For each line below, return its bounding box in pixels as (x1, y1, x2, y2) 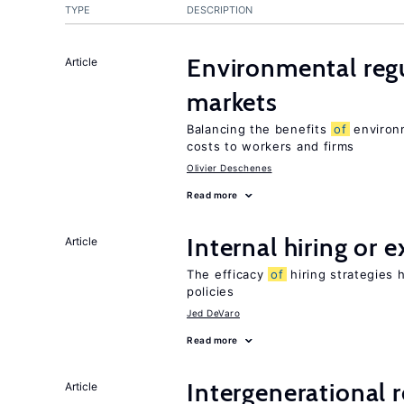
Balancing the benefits (187, 122, 332, 136)
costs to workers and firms (187, 139, 355, 153)
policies (187, 284, 234, 298)
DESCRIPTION (187, 4, 252, 16)
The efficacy (187, 267, 269, 281)
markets (187, 87, 278, 117)
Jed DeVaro (187, 308, 240, 318)
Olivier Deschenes (187, 162, 272, 173)
